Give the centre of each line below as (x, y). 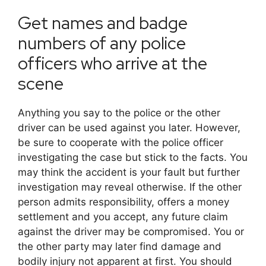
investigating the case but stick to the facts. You (133, 157)
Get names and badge (103, 23)
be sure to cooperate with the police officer (121, 142)
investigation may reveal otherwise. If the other (130, 187)
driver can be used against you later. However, (129, 127)
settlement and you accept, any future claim (123, 216)
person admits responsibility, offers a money (123, 202)
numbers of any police (102, 43)
